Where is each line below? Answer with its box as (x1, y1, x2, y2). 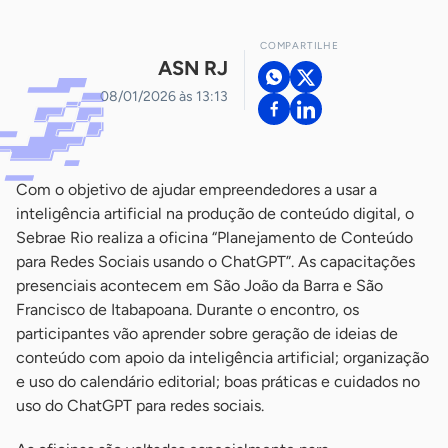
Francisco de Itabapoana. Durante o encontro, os (16, 300, 359, 319)
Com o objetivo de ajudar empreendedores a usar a (16, 180, 377, 199)
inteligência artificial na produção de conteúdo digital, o (16, 204, 414, 223)
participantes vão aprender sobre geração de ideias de (16, 324, 398, 343)
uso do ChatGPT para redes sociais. (16, 396, 264, 415)
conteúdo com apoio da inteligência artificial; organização (16, 348, 429, 367)
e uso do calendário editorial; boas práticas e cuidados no (16, 372, 420, 391)
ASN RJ (158, 55, 228, 80)
